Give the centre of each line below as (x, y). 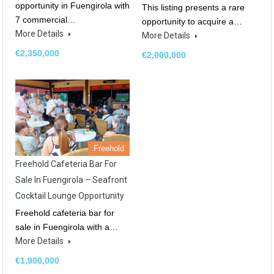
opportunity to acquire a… (192, 21)
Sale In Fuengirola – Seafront (71, 180)
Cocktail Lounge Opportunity (70, 195)
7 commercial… (46, 19)
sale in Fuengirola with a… (67, 227)
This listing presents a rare (193, 7)
